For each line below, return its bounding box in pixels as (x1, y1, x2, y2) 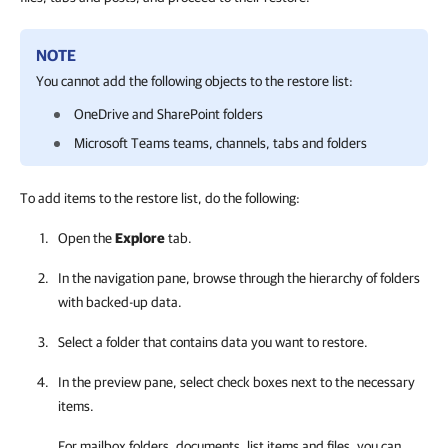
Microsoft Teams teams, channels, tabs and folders (74, 135, 367, 151)
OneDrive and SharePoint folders (74, 106, 263, 122)
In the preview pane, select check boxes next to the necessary (58, 374, 415, 390)
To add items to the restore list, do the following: (20, 190, 300, 206)
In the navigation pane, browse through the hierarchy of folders (58, 270, 420, 286)
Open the (58, 230, 115, 246)
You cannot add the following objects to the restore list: (36, 73, 353, 89)
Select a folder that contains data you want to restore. (58, 334, 368, 350)
